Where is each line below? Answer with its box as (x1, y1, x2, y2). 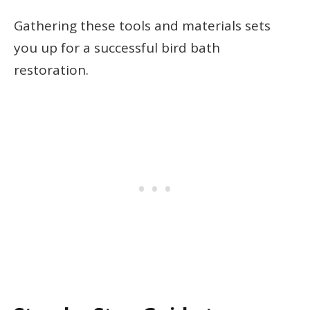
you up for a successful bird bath (14, 38, 220, 57)
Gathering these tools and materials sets (14, 16, 271, 35)
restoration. (14, 60, 89, 79)
